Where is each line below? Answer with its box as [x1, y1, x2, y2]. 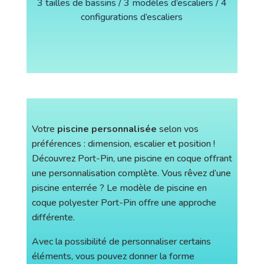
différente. [31, 210, 75, 224]
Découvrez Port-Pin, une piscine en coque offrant [31, 151, 232, 165]
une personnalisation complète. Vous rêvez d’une [31, 166, 231, 180]
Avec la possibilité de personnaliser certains [31, 235, 211, 248]
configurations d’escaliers [81, 10, 183, 24]
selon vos [156, 122, 199, 136]
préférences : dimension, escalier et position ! [31, 137, 215, 150]
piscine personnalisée [57, 122, 157, 136]
